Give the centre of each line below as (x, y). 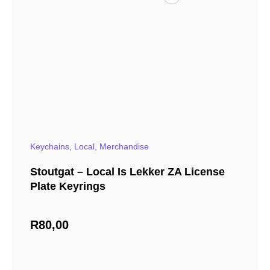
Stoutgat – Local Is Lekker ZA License (127, 172)
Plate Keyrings (68, 187)
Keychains (50, 147)
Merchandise (124, 147)
